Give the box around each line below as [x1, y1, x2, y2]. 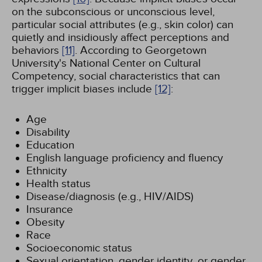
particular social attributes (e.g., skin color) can [12, 18, 233, 31]
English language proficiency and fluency [26, 151, 223, 164]
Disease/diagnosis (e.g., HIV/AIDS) [26, 190, 194, 203]
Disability [26, 126, 70, 139]
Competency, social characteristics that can [12, 70, 220, 82]
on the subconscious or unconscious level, [12, 5, 215, 18]
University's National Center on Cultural [12, 57, 201, 70]
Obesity [26, 216, 64, 229]
